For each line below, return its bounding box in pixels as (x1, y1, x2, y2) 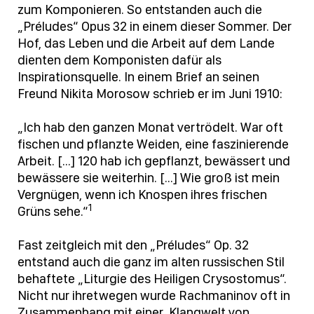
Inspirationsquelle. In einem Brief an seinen (18, 69, 259, 86)
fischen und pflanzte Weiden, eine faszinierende (18, 136, 289, 153)
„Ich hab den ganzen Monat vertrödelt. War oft (18, 119, 283, 136)
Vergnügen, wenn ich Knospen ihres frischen (18, 186, 267, 203)
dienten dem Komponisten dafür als (18, 52, 221, 69)
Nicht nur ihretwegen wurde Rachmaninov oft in (18, 287, 290, 304)
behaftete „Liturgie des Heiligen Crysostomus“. (18, 271, 287, 287)
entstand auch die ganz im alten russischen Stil (18, 254, 285, 271)
